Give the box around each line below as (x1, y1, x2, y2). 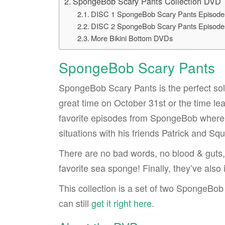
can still (59, 196, 91, 209)
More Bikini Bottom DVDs (90, 33, 173, 44)
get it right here (91, 196, 152, 209)
